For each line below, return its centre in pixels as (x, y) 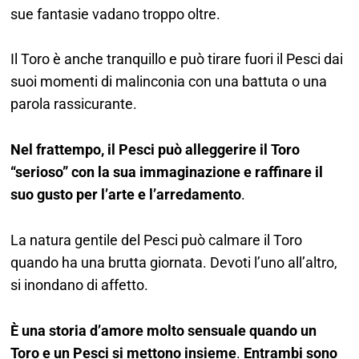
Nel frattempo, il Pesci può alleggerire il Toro (155, 150)
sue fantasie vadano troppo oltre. (117, 14)
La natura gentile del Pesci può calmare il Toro (157, 240)
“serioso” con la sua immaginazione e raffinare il (167, 172)
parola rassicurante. (76, 104)
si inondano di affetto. (80, 285)
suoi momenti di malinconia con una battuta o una (169, 82)
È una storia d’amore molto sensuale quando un (164, 330)
